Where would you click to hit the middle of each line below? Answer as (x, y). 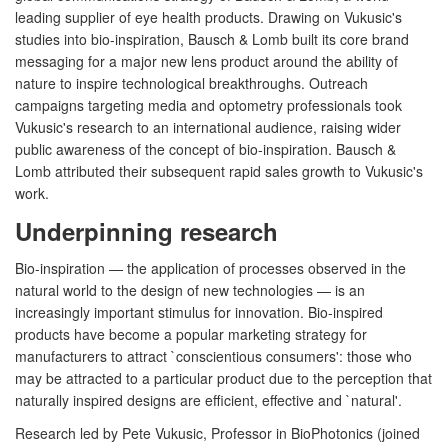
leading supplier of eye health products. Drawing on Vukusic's (208, 16)
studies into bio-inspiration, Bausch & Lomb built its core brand (212, 38)
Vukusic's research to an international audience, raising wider (208, 126)
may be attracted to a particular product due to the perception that (223, 377)
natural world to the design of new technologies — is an (190, 289)
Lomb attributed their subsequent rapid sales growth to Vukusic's (219, 170)
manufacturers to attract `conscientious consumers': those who (213, 355)
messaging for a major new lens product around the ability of (206, 60)
